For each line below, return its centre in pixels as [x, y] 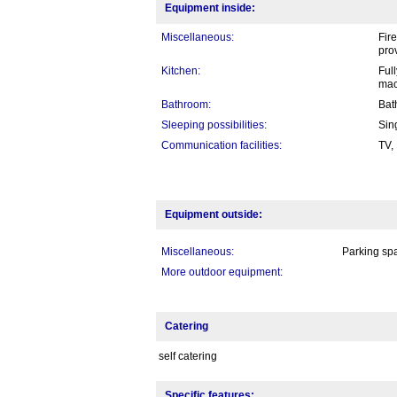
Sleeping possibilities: [214, 125]
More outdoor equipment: [222, 272]
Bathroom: [186, 105]
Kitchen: [180, 71]
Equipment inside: [210, 8]
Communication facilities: [221, 146]
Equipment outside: [213, 215]
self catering [187, 357]
